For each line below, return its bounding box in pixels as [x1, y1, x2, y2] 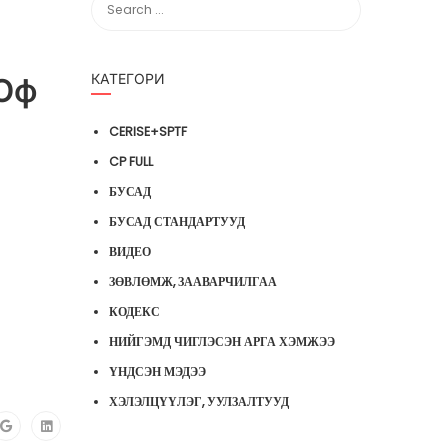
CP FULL [109, 153, 153, 170]
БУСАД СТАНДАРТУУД [109, 213, 245, 230]
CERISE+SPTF [109, 123, 187, 140]
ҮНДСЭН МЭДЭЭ [109, 363, 206, 380]
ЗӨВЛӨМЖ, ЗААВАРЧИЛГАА [109, 273, 277, 290]
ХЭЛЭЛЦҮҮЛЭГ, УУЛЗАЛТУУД [109, 393, 289, 410]
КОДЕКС [109, 303, 160, 320]
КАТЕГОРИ [91, 70, 165, 87]
